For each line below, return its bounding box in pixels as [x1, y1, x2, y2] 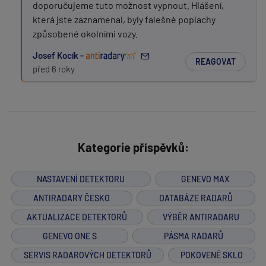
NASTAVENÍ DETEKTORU [37, 173, 125, 184]
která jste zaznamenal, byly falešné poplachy [33, 14, 216, 25]
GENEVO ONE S [42, 230, 97, 241]
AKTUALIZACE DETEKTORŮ [27, 211, 127, 222]
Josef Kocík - [33, 50, 85, 61]
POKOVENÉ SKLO [180, 249, 243, 260]
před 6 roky [33, 64, 75, 74]
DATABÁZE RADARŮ [159, 192, 233, 203]
